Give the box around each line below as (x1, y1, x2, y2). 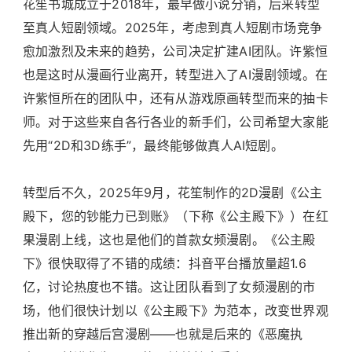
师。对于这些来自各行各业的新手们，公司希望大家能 (23, 114, 328, 130)
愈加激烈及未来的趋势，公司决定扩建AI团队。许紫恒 (23, 43, 328, 60)
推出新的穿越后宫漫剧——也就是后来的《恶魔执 (23, 326, 303, 343)
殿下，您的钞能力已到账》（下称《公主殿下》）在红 (23, 208, 328, 225)
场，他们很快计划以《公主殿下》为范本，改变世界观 (23, 302, 328, 319)
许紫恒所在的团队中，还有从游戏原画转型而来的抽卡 (23, 90, 328, 107)
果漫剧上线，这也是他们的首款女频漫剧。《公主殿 (23, 232, 316, 248)
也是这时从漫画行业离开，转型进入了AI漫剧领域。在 (23, 67, 328, 83)
